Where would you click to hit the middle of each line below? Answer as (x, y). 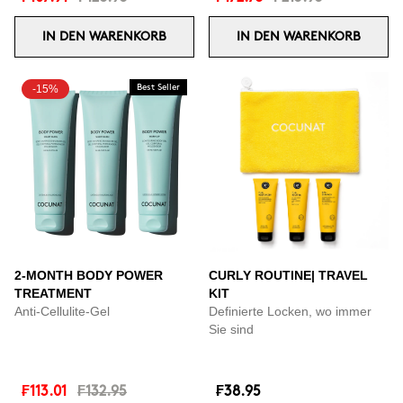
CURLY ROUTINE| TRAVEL (288, 275)
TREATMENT (53, 293)
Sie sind (231, 329)
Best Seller (158, 87)
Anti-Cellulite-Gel (62, 311)
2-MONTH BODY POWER (89, 275)
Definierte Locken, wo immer (290, 311)
